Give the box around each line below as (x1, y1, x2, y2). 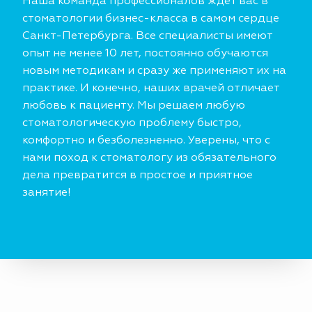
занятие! (22, 187, 71, 199)
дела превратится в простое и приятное (22, 170, 253, 182)
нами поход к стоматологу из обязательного (22, 153, 276, 164)
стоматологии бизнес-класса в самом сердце (22, 13, 279, 25)
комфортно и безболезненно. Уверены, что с (22, 135, 270, 147)
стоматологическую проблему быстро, (22, 118, 242, 130)
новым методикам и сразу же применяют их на (22, 65, 286, 77)
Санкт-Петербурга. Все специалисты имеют (22, 31, 272, 42)
